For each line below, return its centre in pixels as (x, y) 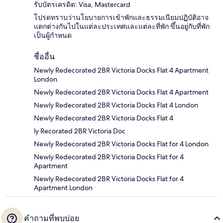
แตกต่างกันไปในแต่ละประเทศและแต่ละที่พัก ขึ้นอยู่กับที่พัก (122, 27)
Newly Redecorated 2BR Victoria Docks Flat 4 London (116, 105)
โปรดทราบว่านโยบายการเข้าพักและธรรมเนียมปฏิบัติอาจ (121, 18)
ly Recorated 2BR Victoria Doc (80, 131)
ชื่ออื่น (44, 57)
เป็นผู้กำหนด (53, 36)
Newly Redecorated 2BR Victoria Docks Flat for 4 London (121, 144)
